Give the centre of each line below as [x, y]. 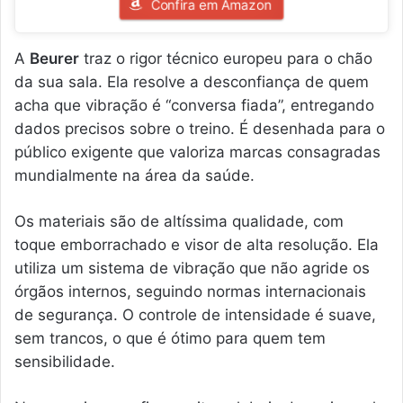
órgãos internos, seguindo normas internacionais [190, 292]
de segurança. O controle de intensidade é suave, [195, 315]
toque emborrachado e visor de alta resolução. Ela [197, 245]
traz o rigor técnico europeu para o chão [226, 59]
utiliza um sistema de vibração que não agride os [192, 269]
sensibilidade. [65, 362]
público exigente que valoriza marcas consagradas [197, 152]
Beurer [54, 59]
